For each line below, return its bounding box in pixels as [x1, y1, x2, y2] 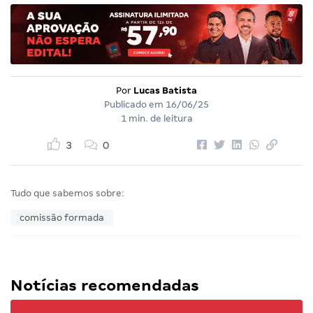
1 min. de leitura [120, 113, 193, 124]
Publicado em [104, 99, 166, 110]
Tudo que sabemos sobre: [10, 188, 124, 199]
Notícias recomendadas [10, 277, 199, 295]
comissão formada [20, 212, 104, 224]
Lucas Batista [133, 85, 197, 96]
